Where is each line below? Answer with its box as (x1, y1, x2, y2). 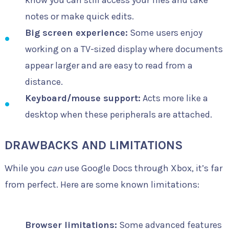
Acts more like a (140, 92, 208, 104)
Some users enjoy (127, 27, 202, 38)
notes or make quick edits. (25, 10, 134, 22)
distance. (25, 76, 63, 87)
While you (4, 162, 47, 174)
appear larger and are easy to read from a (25, 59, 193, 71)
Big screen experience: (25, 27, 128, 38)
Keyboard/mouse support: (25, 92, 141, 104)
